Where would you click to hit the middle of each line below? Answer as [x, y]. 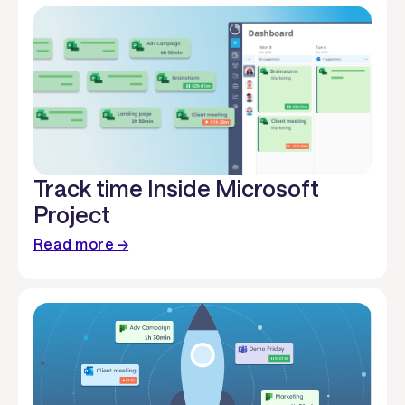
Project [71, 214]
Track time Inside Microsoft [176, 188]
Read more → [81, 244]
